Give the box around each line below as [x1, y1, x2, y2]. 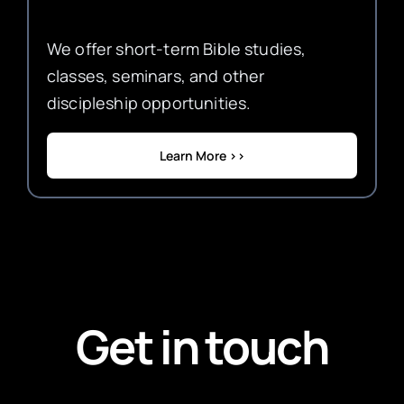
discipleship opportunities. [46, 91, 252, 114]
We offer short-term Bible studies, [46, 37, 307, 60]
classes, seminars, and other [46, 64, 265, 87]
